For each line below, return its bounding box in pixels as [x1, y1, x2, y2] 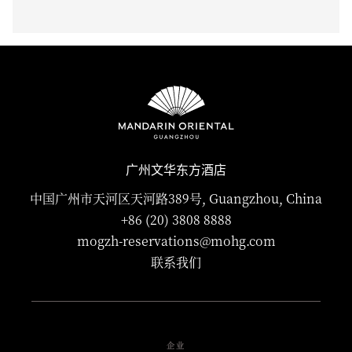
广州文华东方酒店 [126, 163, 226, 177]
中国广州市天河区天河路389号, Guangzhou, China [30, 189, 322, 207]
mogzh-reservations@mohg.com [76, 231, 276, 250]
